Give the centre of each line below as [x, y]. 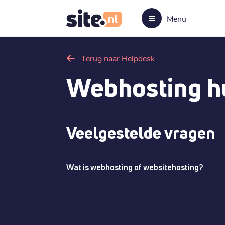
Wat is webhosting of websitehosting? [135, 167]
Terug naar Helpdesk [118, 58]
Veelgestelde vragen [141, 133]
